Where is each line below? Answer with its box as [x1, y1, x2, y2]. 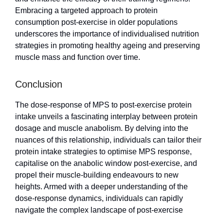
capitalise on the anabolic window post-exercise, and [15, 159, 197, 168]
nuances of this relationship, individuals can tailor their [15, 136, 201, 145]
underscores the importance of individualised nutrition [15, 30, 199, 38]
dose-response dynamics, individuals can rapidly [15, 194, 183, 203]
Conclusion [15, 79, 62, 90]
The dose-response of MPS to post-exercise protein [15, 101, 192, 109]
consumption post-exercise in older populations [15, 18, 178, 27]
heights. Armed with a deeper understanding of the [15, 182, 188, 191]
